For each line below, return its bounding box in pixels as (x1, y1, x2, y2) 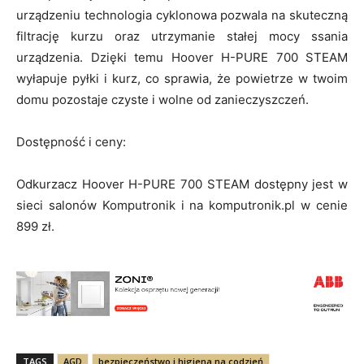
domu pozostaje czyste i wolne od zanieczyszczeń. (16, 92, 309, 108)
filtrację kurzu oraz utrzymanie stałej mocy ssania (16, 28, 348, 45)
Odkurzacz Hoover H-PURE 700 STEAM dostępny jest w (16, 176, 348, 193)
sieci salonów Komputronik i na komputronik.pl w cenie (16, 197, 348, 214)
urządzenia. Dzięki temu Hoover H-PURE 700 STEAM (16, 50, 348, 66)
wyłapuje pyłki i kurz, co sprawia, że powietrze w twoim (16, 71, 348, 87)
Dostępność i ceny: (16, 134, 126, 150)
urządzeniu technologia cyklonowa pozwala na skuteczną (16, 7, 348, 24)
